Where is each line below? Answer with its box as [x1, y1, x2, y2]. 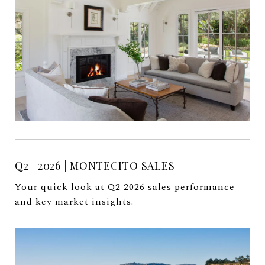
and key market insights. [15, 194, 134, 209]
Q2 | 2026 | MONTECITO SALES [15, 158, 175, 173]
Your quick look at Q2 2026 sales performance [15, 179, 235, 194]
